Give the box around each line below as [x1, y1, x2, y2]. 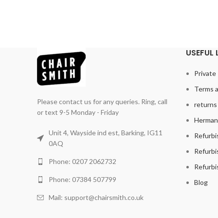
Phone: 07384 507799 [49, 175, 116, 183]
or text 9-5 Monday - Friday [37, 108, 119, 116]
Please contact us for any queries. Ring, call [37, 97, 167, 106]
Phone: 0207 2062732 [49, 157, 116, 165]
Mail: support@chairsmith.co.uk [49, 193, 144, 201]
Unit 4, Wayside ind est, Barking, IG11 [49, 128, 163, 137]
